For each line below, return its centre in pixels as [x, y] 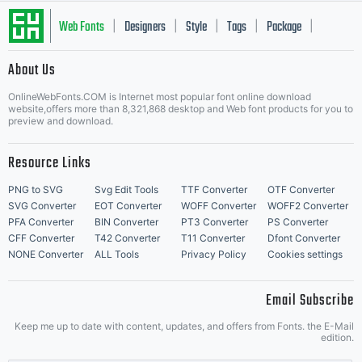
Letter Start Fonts [95, 76]
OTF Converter [301, 189]
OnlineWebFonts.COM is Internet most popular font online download [160, 97]
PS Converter [298, 222]
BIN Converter [126, 222]
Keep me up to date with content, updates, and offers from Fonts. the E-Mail [184, 326]
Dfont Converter [304, 238]
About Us [32, 71]
